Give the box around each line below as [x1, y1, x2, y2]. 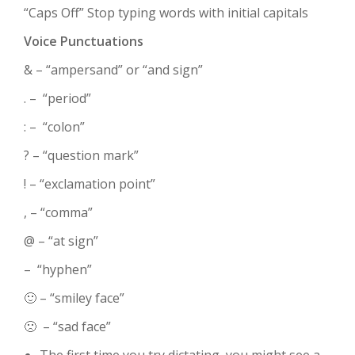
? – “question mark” [24, 147, 139, 164]
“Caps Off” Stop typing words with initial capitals [24, 4, 308, 21]
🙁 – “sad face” [24, 318, 111, 335]
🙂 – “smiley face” [24, 289, 124, 307]
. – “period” [24, 90, 91, 107]
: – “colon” [24, 118, 85, 136]
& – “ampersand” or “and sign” [24, 61, 203, 78]
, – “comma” [24, 204, 93, 221]
